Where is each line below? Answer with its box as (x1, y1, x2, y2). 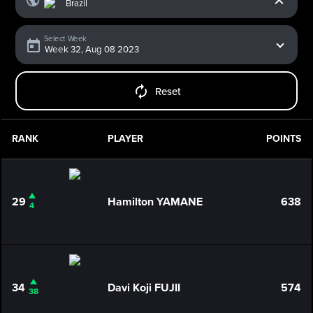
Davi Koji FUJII (107, 281, 180, 295)
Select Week (44, 34, 87, 44)
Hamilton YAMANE (107, 195, 203, 209)
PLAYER (107, 133, 143, 145)
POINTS (265, 133, 301, 145)
